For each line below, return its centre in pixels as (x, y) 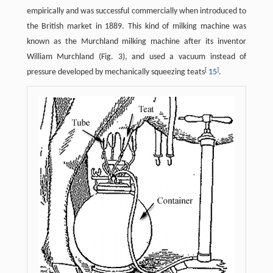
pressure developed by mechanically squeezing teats (115, 73)
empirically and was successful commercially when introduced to (136, 12)
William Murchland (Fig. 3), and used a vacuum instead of (136, 57)
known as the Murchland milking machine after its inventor (136, 42)
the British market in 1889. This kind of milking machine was (136, 27)
